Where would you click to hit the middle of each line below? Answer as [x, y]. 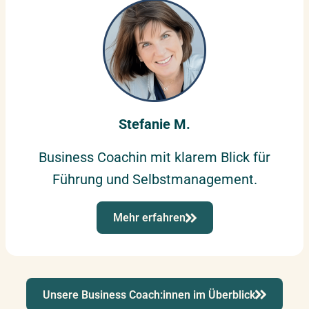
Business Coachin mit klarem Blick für [154, 157]
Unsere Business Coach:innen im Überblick [149, 295]
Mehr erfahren [149, 218]
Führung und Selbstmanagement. [154, 179]
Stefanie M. [154, 124]
